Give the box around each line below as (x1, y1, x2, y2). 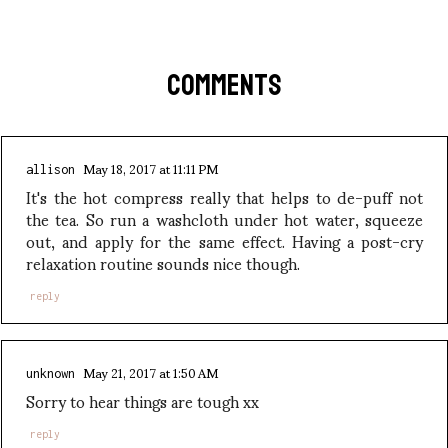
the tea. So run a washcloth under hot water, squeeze (26, 194, 423, 242)
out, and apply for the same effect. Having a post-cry (26, 216, 423, 264)
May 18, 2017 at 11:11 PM (82, 148, 218, 187)
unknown (26, 366, 75, 382)
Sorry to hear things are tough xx (26, 377, 259, 425)
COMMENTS (166, 65, 282, 104)
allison (26, 161, 75, 177)
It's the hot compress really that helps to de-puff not (26, 172, 423, 220)
